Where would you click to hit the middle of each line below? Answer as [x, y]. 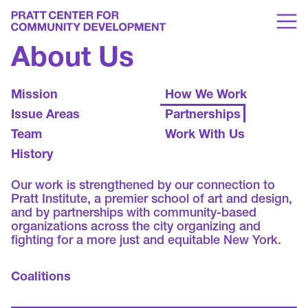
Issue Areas [46, 116]
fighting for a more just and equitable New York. [146, 242]
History [32, 156]
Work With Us [205, 136]
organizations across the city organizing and [136, 228]
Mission [35, 96]
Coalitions [41, 277]
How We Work [206, 96]
